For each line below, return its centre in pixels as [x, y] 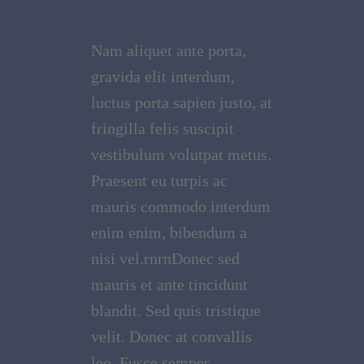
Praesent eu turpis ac [160, 181]
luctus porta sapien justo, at [182, 103]
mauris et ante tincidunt [170, 285]
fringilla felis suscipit [163, 129]
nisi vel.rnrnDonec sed [166, 259]
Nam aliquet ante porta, [169, 51]
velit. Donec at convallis [172, 337]
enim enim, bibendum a [169, 233]
